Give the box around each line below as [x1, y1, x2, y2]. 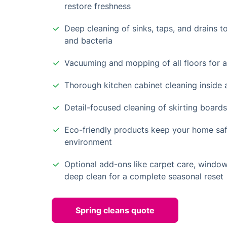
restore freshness [64, 1, 131, 11]
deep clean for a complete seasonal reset [64, 171, 223, 181]
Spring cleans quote [75, 205, 155, 215]
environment [64, 137, 112, 147]
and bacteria [64, 35, 112, 46]
